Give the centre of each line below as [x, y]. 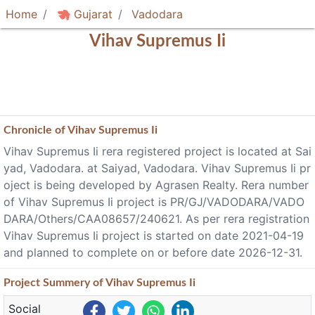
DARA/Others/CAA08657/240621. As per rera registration [156, 219]
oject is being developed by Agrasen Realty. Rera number [156, 185]
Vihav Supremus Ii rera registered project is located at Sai [157, 151]
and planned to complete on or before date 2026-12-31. [153, 252]
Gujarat [91, 14]
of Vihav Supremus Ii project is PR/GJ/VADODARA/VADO [154, 202]
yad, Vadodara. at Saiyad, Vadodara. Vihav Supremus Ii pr [157, 168]
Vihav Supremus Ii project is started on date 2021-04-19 [154, 236]
